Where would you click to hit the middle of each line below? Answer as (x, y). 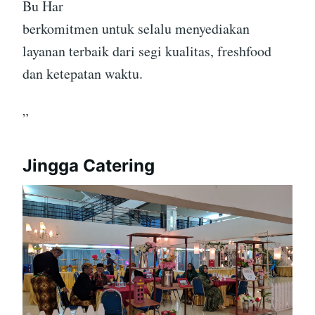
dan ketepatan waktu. (83, 73)
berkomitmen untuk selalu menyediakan (136, 28)
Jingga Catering (89, 165)
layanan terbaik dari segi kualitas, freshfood (147, 51)
